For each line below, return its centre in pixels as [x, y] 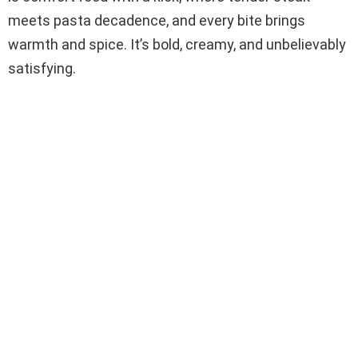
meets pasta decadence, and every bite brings [157, 21]
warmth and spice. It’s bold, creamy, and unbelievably [177, 45]
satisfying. [42, 69]
